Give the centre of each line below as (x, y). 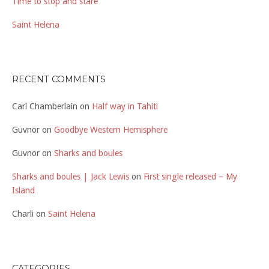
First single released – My (190, 177)
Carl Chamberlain (45, 107)
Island (23, 191)
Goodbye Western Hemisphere (111, 130)
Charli (23, 214)
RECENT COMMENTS (59, 79)
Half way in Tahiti (125, 107)
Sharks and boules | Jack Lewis (71, 177)
